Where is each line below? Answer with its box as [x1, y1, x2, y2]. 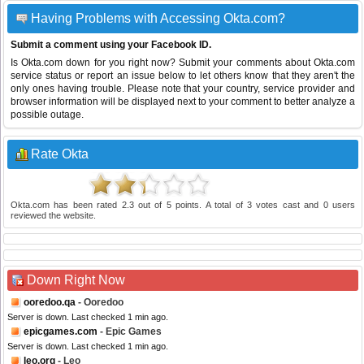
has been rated [50, 200, 122, 210]
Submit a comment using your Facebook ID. [11, 39, 211, 51]
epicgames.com [24, 326, 97, 338]
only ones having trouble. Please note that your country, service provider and [11, 83, 355, 95]
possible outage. [11, 109, 84, 121]
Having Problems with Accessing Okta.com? [31, 11, 285, 26]
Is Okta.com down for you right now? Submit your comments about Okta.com [11, 57, 355, 69]
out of [133, 200, 167, 210]
